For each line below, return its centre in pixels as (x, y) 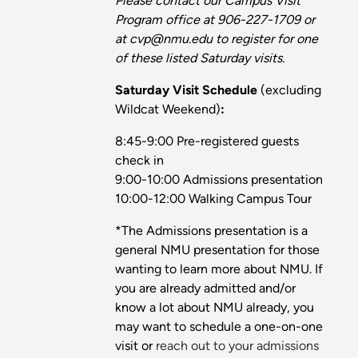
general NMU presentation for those (217, 249)
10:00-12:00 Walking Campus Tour (213, 198)
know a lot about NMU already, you (215, 307)
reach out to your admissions (237, 345)
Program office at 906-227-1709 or (215, 19)
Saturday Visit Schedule (188, 89)
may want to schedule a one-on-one (219, 326)
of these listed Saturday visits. (200, 58)
